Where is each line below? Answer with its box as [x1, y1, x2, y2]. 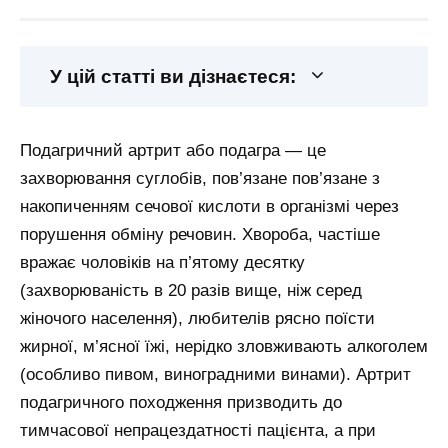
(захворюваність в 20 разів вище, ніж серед [20, 281, 362, 301]
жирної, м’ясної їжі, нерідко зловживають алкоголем [20, 337, 428, 357]
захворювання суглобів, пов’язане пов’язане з [20, 169, 380, 189]
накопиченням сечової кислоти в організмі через [20, 197, 399, 217]
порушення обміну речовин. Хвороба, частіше [20, 225, 380, 245]
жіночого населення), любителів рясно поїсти [20, 309, 375, 329]
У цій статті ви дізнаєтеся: [50, 66, 296, 88]
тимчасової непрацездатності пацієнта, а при [20, 421, 376, 441]
